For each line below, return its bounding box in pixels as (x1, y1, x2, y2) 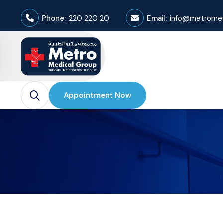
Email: (147, 13, 167, 23)
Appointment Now (64, 90, 131, 101)
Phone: (42, 13, 66, 23)
